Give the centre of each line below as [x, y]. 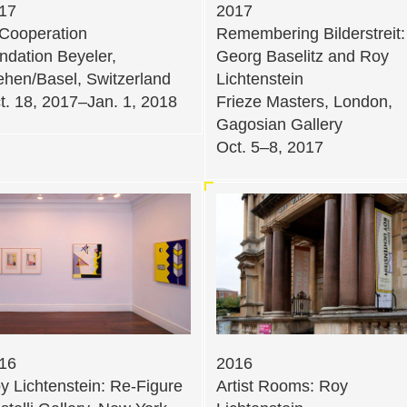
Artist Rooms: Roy [282, 387]
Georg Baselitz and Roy [303, 56]
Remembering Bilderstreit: [311, 33]
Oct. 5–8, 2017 [270, 147]
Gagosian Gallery [279, 124]
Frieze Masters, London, [304, 101]
